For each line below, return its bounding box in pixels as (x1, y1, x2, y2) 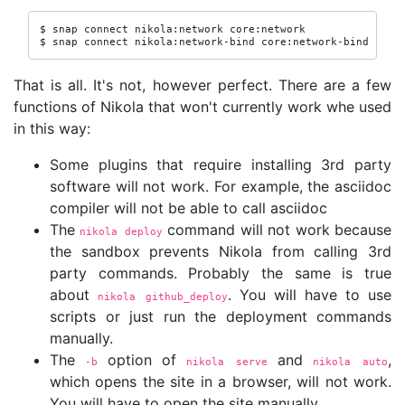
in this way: (14, 119, 90, 137)
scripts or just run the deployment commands (50, 307, 391, 325)
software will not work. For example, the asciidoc (50, 177, 391, 195)
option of (98, 351, 186, 369)
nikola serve (186, 355, 268, 368)
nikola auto (313, 355, 388, 368)
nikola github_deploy (98, 290, 228, 303)
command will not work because (162, 221, 392, 239)
